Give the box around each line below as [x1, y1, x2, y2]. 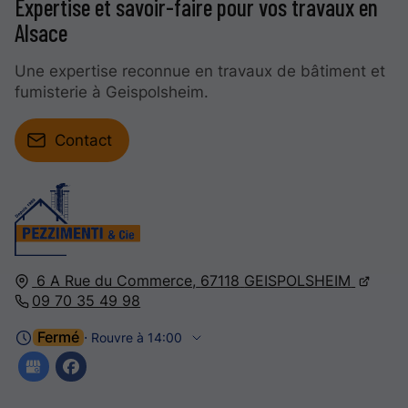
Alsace [15, 18, 67, 47]
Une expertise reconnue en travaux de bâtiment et [15, 62, 385, 81]
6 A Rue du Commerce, [36, 270, 197, 290]
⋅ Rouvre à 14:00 [84, 329, 182, 345]
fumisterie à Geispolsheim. [15, 83, 209, 102]
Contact [54, 131, 112, 150]
